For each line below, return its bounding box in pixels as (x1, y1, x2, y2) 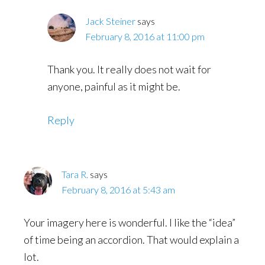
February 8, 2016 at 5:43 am (62, 184, 175, 195)
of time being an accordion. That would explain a (24, 233, 239, 246)
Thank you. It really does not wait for (47, 63, 211, 76)
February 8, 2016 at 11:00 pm (85, 31, 205, 42)
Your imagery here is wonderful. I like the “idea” (24, 216, 235, 229)
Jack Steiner (85, 15, 135, 27)
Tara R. (62, 169, 88, 180)
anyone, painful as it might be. (47, 80, 180, 93)
